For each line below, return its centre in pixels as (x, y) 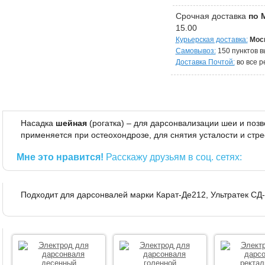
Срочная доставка (212, 16)
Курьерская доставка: (211, 40)
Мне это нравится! (61, 157)
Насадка (38, 123)
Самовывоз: (195, 51)
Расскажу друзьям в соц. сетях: (174, 157)
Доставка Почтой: (205, 62)
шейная (71, 123)
